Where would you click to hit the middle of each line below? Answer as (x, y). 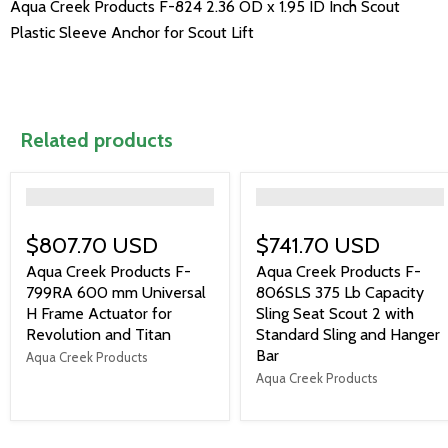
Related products (96, 139)
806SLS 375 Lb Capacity (340, 292)
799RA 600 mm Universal (116, 292)
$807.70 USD (92, 245)
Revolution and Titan (98, 334)
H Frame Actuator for (99, 313)
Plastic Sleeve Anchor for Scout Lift (132, 32)
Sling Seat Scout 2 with (335, 313)
